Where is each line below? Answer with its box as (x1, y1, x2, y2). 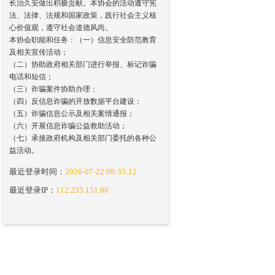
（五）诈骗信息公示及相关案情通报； (9, 109, 134, 118)
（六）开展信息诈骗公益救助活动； (9, 122, 127, 130)
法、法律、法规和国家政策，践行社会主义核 (9, 11, 157, 20)
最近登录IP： (9, 185, 56, 195)
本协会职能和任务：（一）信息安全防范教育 (9, 36, 157, 44)
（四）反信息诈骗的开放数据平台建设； (9, 97, 144, 106)
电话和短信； (9, 72, 53, 81)
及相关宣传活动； (9, 48, 70, 56)
